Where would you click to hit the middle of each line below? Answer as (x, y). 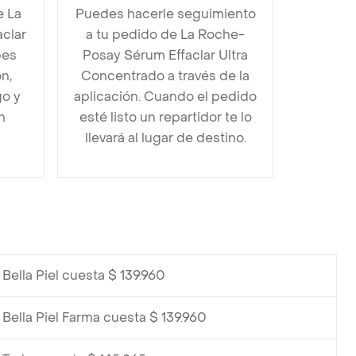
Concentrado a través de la (165, 76)
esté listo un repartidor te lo (165, 117)
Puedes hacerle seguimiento (165, 14)
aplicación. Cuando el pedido (165, 97)
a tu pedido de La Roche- (165, 35)
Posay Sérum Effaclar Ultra (165, 55)
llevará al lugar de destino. (165, 138)
